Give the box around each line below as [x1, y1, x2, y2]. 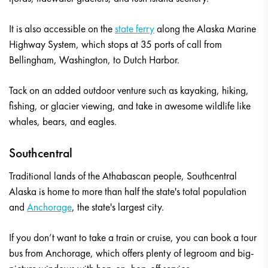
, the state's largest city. [72, 200, 164, 214]
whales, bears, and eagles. [9, 115, 117, 129]
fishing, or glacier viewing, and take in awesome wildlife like [9, 99, 251, 113]
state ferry [115, 22, 154, 36]
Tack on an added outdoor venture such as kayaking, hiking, [9, 84, 249, 98]
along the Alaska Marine [154, 22, 256, 36]
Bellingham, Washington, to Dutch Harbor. [9, 53, 179, 67]
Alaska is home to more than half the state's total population [9, 185, 246, 199]
